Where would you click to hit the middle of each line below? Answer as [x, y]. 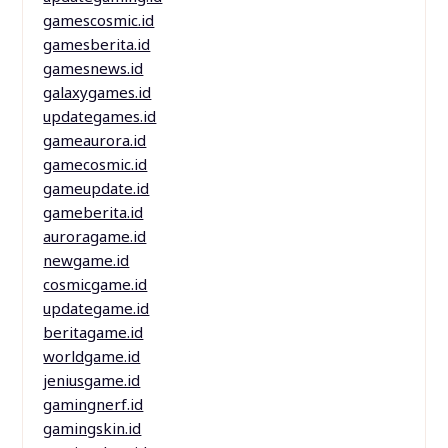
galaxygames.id [97, 92]
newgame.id [86, 260]
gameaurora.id [95, 140]
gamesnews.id [93, 68]
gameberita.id [93, 212]
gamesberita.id [97, 44]
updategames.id [100, 116]
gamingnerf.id [93, 404]
